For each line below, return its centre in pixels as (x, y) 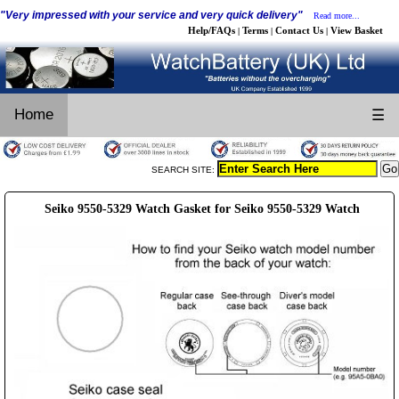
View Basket (357, 30)
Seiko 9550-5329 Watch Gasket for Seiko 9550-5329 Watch (202, 208)
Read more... (337, 16)
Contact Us (299, 30)
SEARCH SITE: (184, 169)
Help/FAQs (212, 30)
